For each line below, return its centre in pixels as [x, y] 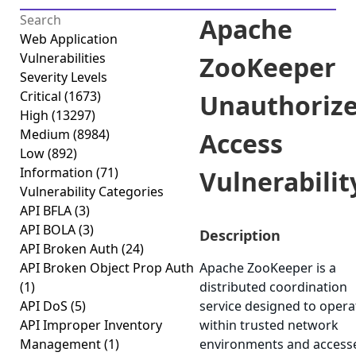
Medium [46, 134]
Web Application [69, 39]
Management [62, 344]
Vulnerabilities [63, 58]
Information [58, 172]
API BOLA [49, 230]
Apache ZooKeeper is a [268, 268]
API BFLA [47, 211]
